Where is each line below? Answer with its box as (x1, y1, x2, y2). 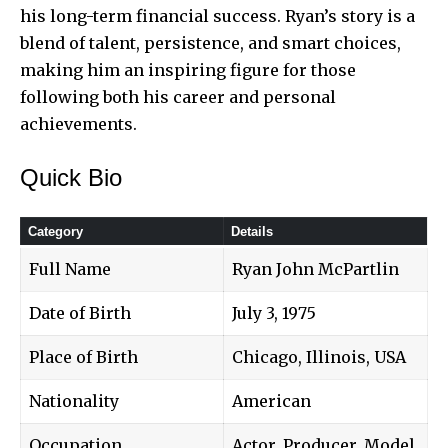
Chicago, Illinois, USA (232, 346, 406, 367)
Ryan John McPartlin (232, 258, 399, 279)
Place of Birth (29, 346, 138, 367)
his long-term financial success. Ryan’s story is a (20, 5, 415, 26)
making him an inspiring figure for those (20, 59, 356, 80)
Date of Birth (29, 302, 131, 323)
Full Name (29, 258, 111, 279)
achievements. (20, 113, 137, 134)
